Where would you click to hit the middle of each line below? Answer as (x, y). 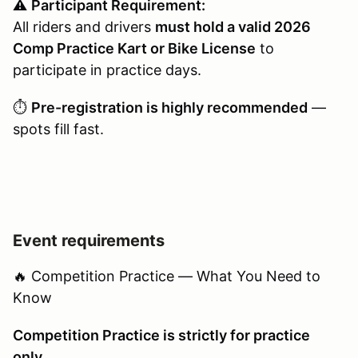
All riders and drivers (84, 26)
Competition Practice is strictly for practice (161, 335)
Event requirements (89, 240)
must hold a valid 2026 (233, 26)
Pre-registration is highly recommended (169, 107)
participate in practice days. (107, 70)
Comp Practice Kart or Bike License (134, 48)
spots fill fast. (58, 129)
